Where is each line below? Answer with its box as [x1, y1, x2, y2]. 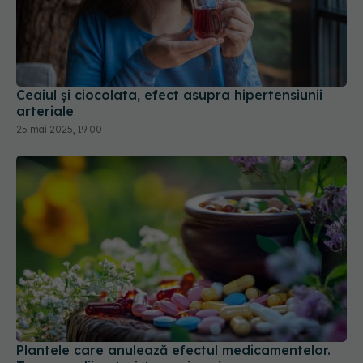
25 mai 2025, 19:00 [16, 123, 102, 136]
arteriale [16, 103, 74, 120]
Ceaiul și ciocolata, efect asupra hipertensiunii [16, 87, 322, 104]
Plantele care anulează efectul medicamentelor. [16, 341, 331, 358]
